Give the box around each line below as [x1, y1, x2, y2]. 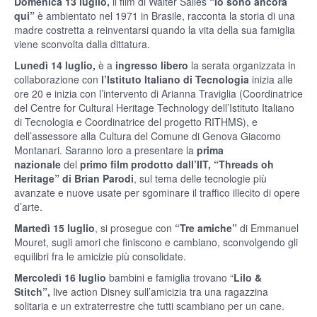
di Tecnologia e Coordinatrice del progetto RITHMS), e [14, 115, 258, 129]
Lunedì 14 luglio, [14, 58, 98, 73]
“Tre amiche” [175, 221, 237, 236]
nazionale [14, 157, 61, 172]
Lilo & [234, 270, 262, 285]
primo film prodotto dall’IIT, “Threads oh [80, 157, 274, 172]
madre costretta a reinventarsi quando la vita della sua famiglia [14, 23, 295, 38]
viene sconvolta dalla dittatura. [14, 37, 150, 52]
